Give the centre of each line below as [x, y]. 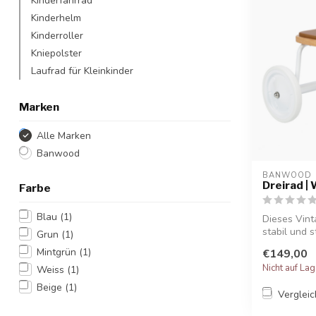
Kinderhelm [56, 18]
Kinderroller [57, 35]
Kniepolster [56, 53]
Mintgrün [58, 252]
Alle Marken [64, 135]
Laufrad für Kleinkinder [82, 71]
